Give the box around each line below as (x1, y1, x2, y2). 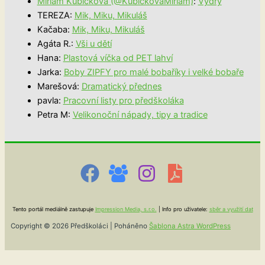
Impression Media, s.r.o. (95, 206, 157, 213)
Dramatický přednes (81, 81, 162, 92)
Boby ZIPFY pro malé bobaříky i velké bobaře (63, 67, 244, 78)
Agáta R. (37, 38, 71, 50)
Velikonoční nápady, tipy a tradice (72, 109, 208, 121)
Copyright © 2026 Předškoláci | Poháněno (11, 221, 149, 230)
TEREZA (37, 10, 70, 21)
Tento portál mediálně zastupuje (12, 206, 95, 213)
